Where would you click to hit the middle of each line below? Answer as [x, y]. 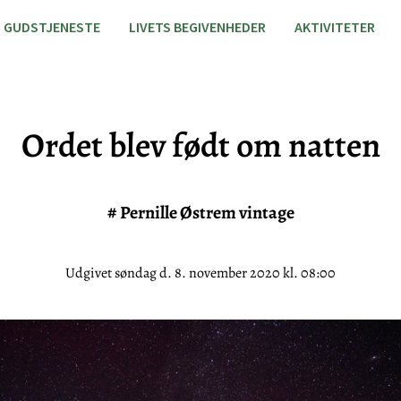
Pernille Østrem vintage [207, 213]
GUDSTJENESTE [52, 27]
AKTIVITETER [335, 27]
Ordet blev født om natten [200, 145]
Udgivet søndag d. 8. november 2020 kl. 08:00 [200, 273]
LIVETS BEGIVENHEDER [197, 27]
